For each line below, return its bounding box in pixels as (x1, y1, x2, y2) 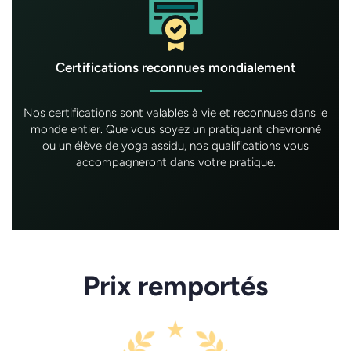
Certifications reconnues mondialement (55, 59, 296, 75)
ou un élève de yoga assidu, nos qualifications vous (42, 138, 309, 153)
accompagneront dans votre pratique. (75, 154, 276, 169)
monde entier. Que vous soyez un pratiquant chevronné (30, 121, 321, 136)
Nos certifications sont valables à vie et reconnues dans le (24, 105, 327, 120)
